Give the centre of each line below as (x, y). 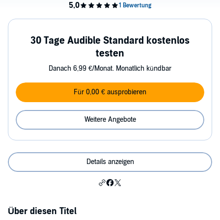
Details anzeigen (110, 162)
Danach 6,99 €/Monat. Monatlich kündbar (110, 69)
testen (110, 54)
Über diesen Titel (42, 211)
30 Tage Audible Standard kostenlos (110, 41)
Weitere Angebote (110, 120)
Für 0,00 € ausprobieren (110, 92)
